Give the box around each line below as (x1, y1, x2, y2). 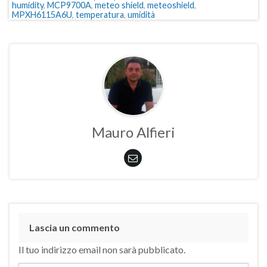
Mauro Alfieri (92, 123, 175, 141)
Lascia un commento (29, 221, 120, 233)
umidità (128, 9, 155, 20)
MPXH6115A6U (12, 9, 72, 20)
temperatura (76, 9, 124, 20)
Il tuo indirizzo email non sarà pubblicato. (18, 243, 185, 255)
